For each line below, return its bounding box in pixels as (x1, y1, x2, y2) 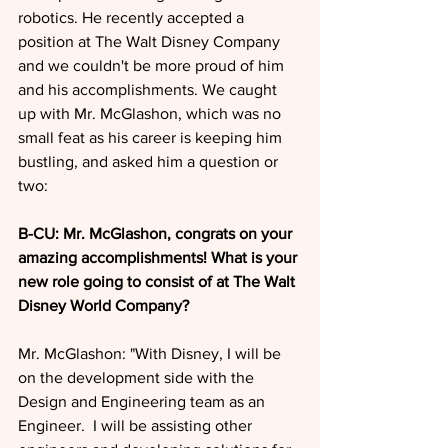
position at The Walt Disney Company (18, 32, 284, 50)
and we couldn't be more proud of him (18, 56, 288, 74)
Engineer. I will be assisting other (18, 416, 256, 434)
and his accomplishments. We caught (18, 80, 281, 98)
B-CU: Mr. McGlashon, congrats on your (18, 224, 296, 242)
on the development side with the (18, 368, 258, 386)
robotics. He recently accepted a (18, 8, 248, 26)
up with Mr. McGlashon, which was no (18, 104, 285, 122)
